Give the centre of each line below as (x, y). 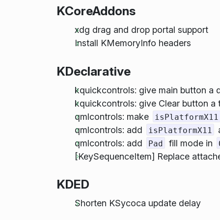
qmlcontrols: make (113, 116)
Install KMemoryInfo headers (133, 43)
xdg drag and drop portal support (141, 30)
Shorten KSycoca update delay (137, 203)
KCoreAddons (96, 11)
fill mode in (191, 143)
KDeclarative (94, 71)
